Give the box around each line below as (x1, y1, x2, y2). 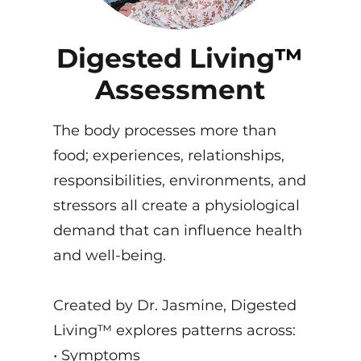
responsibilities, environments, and (53, 172, 307, 189)
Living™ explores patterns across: (53, 322, 297, 339)
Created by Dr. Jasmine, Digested (53, 297, 297, 314)
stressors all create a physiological (53, 197, 301, 214)
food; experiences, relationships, (53, 147, 285, 164)
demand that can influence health (53, 222, 303, 239)
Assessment (94, 73, 265, 106)
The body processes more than (53, 122, 277, 139)
